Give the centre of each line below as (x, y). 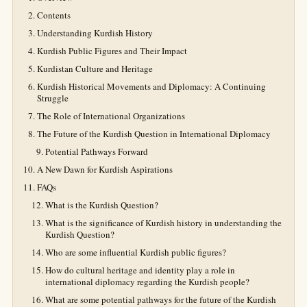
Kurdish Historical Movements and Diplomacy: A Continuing (151, 86)
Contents (54, 15)
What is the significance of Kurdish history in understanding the (163, 223)
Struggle (53, 98)
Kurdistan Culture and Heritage (95, 69)
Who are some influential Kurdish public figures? (136, 252)
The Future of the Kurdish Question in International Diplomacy (154, 134)
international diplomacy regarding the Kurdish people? (147, 282)
